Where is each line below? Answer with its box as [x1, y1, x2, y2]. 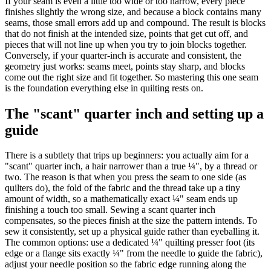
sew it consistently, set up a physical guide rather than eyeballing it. [5, 226, 260, 237]
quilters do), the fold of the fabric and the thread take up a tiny [5, 183, 240, 194]
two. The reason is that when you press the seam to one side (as [5, 172, 246, 183]
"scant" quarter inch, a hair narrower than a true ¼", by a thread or [5, 161, 257, 172]
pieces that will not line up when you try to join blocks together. [5, 39, 247, 50]
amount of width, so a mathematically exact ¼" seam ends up [5, 194, 238, 204]
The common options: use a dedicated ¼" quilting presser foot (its [5, 237, 255, 248]
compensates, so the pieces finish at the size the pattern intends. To [5, 215, 257, 226]
